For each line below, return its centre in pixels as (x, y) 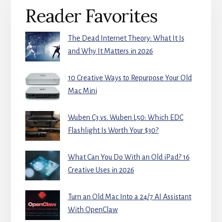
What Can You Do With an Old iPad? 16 (129, 157)
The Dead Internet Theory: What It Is (126, 38)
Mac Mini (82, 91)
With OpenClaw (93, 210)
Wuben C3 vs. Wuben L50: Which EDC (125, 118)
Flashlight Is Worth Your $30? (113, 131)
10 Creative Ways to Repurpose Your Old (130, 78)
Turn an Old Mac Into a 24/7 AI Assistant (129, 197)
